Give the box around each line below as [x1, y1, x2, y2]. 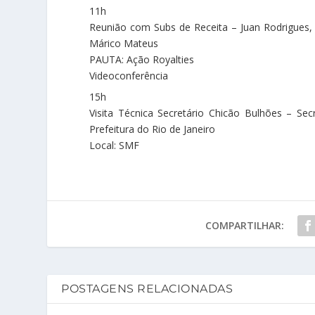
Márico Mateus [89, 37, 159, 50]
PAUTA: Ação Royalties [89, 53, 195, 66]
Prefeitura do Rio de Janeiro [89, 122, 216, 136]
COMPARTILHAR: [205, 219, 284, 232]
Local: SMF [89, 139, 140, 152]
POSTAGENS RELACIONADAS [61, 282, 233, 295]
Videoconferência [89, 69, 169, 82]
